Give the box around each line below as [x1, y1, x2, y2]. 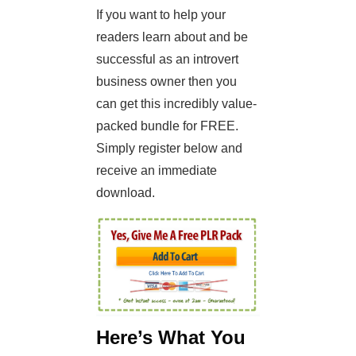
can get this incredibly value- [96, 97, 257, 111]
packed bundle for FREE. [96, 119, 238, 133]
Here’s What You [96, 327, 246, 349]
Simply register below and [96, 141, 242, 156]
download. [96, 186, 155, 200]
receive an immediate [96, 164, 217, 178]
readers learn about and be [96, 30, 248, 44]
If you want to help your [96, 8, 226, 22]
